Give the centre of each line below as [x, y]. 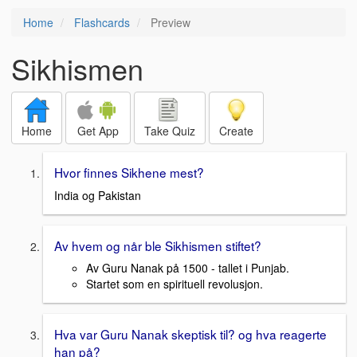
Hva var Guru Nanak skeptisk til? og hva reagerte [190, 334]
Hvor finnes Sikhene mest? [129, 172]
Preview [169, 22]
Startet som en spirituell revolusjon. [175, 284]
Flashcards [102, 22]
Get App [98, 131]
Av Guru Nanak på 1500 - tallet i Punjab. [188, 268]
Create [236, 131]
